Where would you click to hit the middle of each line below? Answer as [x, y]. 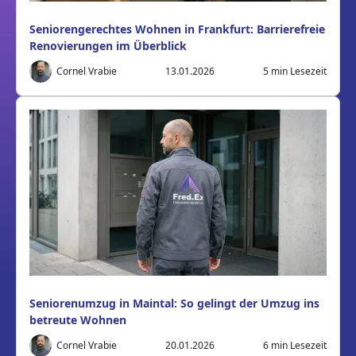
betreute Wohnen [78, 320]
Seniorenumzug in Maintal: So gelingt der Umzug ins [174, 304]
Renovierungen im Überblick [108, 46]
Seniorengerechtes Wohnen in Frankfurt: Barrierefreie [177, 29]
